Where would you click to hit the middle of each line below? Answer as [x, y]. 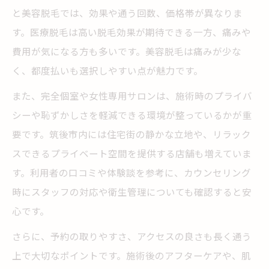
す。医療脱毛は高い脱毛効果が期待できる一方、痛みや [131, 32]
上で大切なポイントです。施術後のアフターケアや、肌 [131, 255]
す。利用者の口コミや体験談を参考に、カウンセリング [131, 172]
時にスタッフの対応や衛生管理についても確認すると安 [132, 192]
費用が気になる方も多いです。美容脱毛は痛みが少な [127, 51]
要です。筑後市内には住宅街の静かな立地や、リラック [131, 134]
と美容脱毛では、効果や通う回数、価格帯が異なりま [127, 13]
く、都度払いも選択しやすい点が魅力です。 [107, 70]
